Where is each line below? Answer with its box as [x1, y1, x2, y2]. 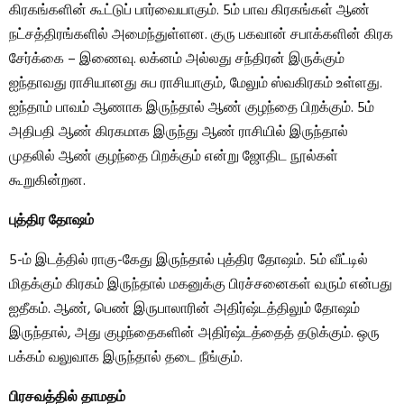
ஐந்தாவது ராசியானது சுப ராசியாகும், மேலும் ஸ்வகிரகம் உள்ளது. [9, 72, 382, 96]
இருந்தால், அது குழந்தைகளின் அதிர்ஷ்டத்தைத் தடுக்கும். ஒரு [9, 322, 380, 346]
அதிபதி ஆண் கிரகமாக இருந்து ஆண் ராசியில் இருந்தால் [9, 121, 348, 145]
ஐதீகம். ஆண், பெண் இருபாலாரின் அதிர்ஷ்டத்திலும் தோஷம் [9, 298, 360, 322]
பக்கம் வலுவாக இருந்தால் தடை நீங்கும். [9, 346, 243, 371]
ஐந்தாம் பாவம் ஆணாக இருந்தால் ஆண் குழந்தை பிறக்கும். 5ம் [9, 96, 374, 121]
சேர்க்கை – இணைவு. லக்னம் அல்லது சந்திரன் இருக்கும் [9, 48, 344, 72]
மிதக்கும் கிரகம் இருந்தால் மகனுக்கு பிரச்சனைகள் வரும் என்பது [9, 273, 392, 298]
